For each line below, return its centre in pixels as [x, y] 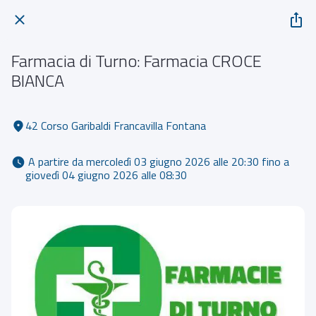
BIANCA [38, 80]
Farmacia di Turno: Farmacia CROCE [136, 61]
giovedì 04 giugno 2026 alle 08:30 [108, 175]
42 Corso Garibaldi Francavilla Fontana [116, 125]
